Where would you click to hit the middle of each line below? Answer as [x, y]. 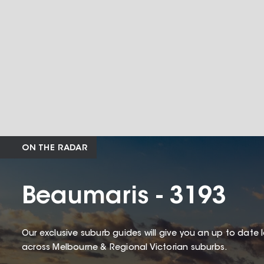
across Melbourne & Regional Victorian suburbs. [126, 248]
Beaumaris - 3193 [124, 198]
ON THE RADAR [55, 149]
